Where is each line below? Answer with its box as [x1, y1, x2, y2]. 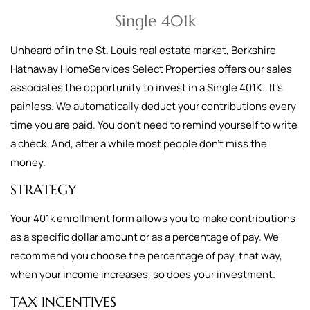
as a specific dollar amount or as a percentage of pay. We [10, 230, 279, 244]
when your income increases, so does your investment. [10, 267, 277, 282]
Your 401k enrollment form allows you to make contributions [10, 211, 295, 226]
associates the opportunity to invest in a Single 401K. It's [10, 80, 283, 95]
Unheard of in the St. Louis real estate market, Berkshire [10, 43, 276, 57]
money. [10, 155, 46, 170]
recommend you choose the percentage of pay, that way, [10, 248, 282, 263]
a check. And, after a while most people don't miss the [10, 136, 267, 151]
